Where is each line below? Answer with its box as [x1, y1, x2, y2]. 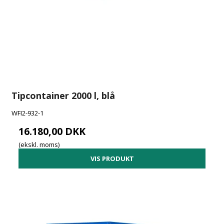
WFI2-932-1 [11, 108, 44, 117]
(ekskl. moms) [18, 140, 60, 149]
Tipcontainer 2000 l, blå [11, 89, 115, 101]
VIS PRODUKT [90, 153, 134, 163]
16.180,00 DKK [18, 124, 86, 138]
